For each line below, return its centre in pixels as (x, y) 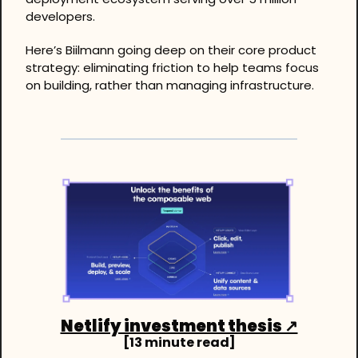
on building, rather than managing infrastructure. (170, 85)
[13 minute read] (179, 342)
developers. (62, 16)
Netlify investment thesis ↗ (179, 326)
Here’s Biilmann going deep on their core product (171, 50)
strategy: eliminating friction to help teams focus (172, 67)
